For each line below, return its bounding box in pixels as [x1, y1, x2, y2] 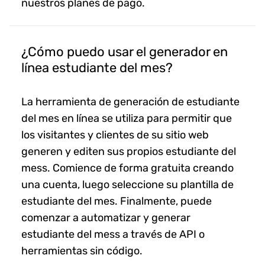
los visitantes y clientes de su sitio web [21, 128, 209, 141]
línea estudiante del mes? [21, 59, 173, 76]
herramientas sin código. [21, 244, 143, 257]
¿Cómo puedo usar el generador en [21, 43, 228, 60]
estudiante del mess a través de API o [21, 227, 205, 241]
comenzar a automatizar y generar [21, 211, 190, 224]
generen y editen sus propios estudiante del [21, 144, 236, 158]
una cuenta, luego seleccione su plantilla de [21, 177, 234, 191]
